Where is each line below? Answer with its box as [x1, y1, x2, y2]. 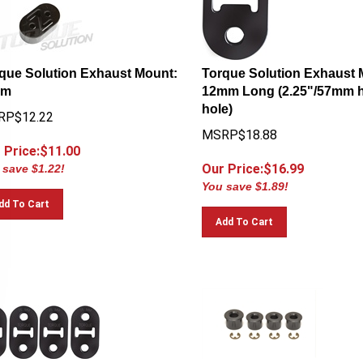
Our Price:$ [201, 154, 271, 169]
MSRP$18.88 [201, 120, 277, 135]
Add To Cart [215, 209, 273, 220]
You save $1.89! [201, 173, 288, 186]
